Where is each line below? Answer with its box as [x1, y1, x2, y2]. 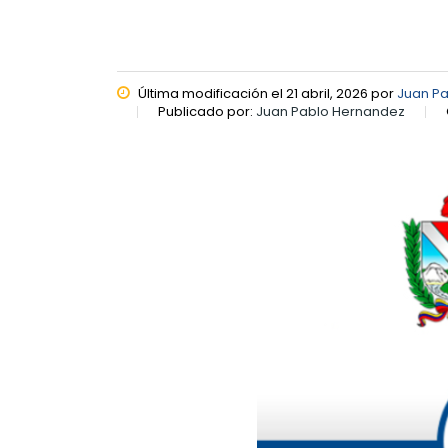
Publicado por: [158, 102, 256, 121]
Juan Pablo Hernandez [256, 102, 405, 121]
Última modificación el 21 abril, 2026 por [135, 84, 397, 103]
